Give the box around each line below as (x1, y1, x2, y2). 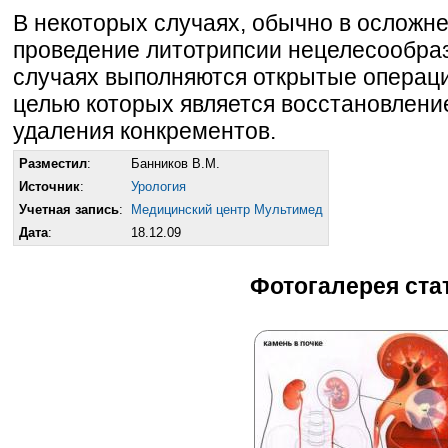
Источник (19, 178, 80, 194)
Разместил (19, 155, 87, 171)
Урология (131, 178, 186, 194)
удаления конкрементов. (13, 117, 276, 144)
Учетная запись (19, 201, 119, 217)
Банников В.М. (131, 155, 220, 171)
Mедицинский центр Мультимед (131, 201, 323, 217)
